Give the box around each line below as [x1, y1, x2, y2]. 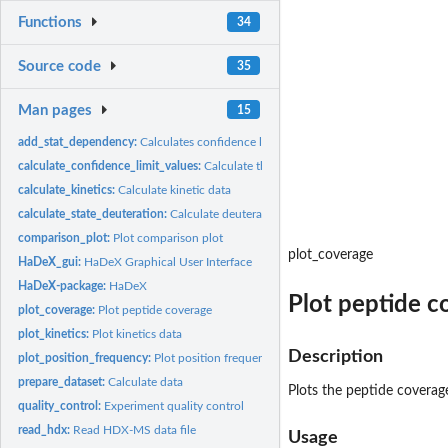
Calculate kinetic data [118, 183, 232, 196]
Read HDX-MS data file [73, 423, 197, 436]
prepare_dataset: [18, 375, 109, 388]
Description [288, 348, 383, 365]
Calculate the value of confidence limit [204, 159, 407, 172]
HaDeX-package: [18, 279, 110, 292]
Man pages [18, 102, 93, 118]
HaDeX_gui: [18, 255, 85, 268]
